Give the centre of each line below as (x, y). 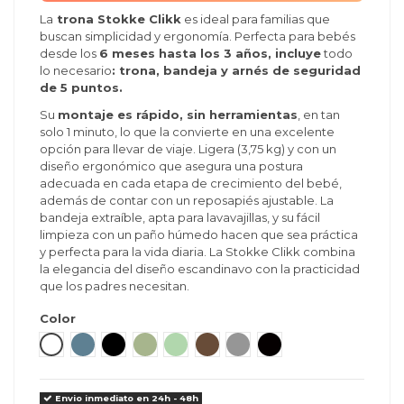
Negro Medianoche (326, 344)
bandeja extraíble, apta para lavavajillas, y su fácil (180, 217)
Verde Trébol (213, 344)
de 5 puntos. (81, 88)
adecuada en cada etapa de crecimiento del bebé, (191, 183)
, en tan (319, 114)
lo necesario (76, 71)
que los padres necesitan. (115, 285)
